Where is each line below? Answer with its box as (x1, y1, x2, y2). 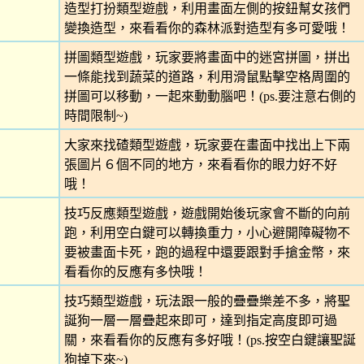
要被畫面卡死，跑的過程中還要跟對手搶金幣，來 (63, 245, 350, 259)
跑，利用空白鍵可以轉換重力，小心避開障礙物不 (63, 226, 350, 240)
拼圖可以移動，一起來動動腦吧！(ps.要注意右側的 (63, 89, 356, 103)
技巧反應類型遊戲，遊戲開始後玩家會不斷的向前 (63, 206, 350, 220)
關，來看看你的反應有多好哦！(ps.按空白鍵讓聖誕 (63, 333, 356, 347)
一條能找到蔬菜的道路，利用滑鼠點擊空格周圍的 (63, 70, 350, 84)
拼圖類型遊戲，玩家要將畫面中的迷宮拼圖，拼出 (63, 50, 350, 64)
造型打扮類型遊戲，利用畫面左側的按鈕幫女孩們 (63, 2, 350, 15)
